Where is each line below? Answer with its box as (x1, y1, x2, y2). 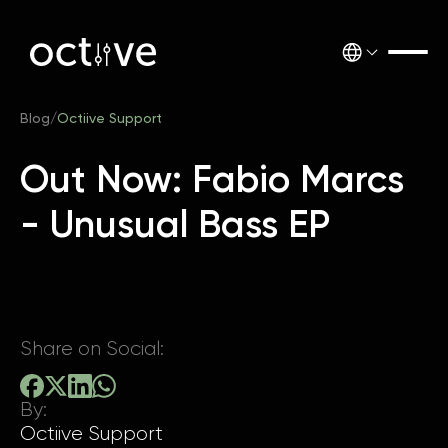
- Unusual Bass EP (20, 201, 330, 247)
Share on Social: (20, 337, 164, 360)
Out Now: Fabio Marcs (20, 156, 404, 202)
